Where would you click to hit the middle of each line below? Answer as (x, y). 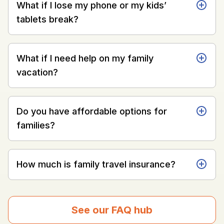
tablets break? (47, 19)
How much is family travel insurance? (96, 164)
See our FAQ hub (112, 210)
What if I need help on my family (85, 58)
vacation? (37, 72)
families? (36, 125)
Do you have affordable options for (92, 111)
